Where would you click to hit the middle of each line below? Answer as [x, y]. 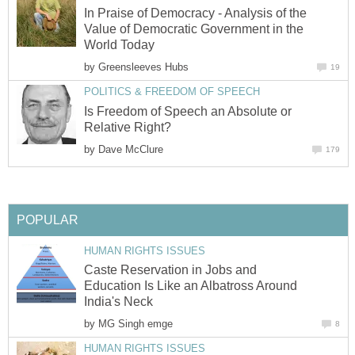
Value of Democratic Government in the [194, 29]
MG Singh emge [136, 323]
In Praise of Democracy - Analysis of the [195, 13]
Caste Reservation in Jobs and [170, 269]
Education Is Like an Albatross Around [191, 285]
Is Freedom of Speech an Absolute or [188, 111]
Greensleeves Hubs [143, 67]
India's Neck [118, 301]
